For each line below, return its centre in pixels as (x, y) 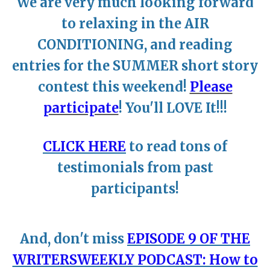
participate (81, 108)
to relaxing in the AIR (135, 24)
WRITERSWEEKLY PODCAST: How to (135, 259)
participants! (135, 188)
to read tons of (177, 146)
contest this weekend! (114, 87)
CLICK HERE (84, 146)
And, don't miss (74, 238)
